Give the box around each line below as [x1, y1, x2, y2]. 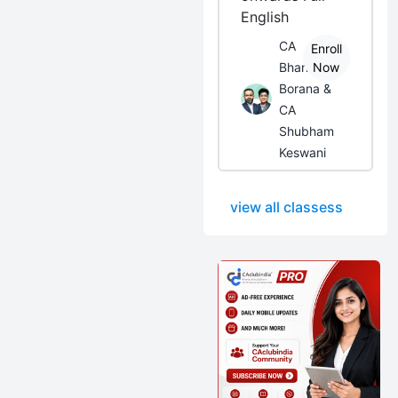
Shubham [279, 123, 335, 139]
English [241, 8, 290, 26]
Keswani [279, 145, 327, 160]
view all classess [230, 198, 344, 216]
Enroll [310, 41, 342, 56]
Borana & [279, 81, 332, 96]
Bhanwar [279, 60, 330, 75]
